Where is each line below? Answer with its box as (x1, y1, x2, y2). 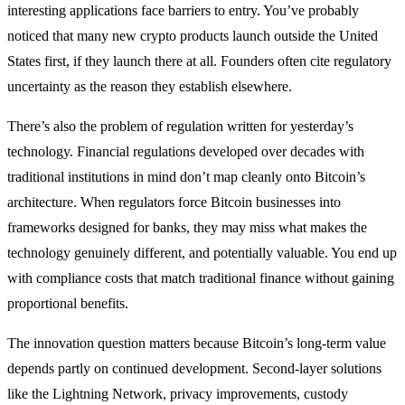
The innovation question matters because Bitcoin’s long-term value (7, 335, 386, 352)
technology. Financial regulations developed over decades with (7, 144, 364, 160)
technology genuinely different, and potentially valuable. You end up (7, 245, 397, 261)
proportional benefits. (7, 296, 128, 312)
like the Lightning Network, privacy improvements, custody (7, 386, 348, 402)
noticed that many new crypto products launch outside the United (7, 28, 378, 44)
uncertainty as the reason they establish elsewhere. (7, 79, 292, 95)
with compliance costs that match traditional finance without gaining (7, 270, 394, 287)
